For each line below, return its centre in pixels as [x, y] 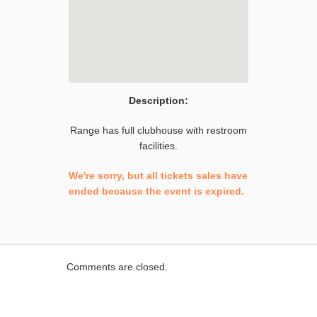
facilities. [158, 146]
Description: [158, 100]
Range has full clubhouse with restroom [158, 130]
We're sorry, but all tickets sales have [158, 175]
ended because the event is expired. [156, 191]
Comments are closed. [117, 267]
